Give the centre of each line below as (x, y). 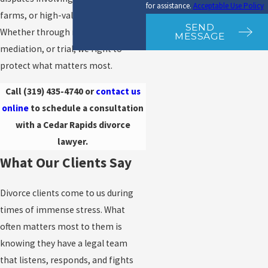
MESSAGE (200, 36)
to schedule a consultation (86, 108)
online (16, 108)
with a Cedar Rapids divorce (73, 125)
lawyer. (73, 142)
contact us (118, 92)
